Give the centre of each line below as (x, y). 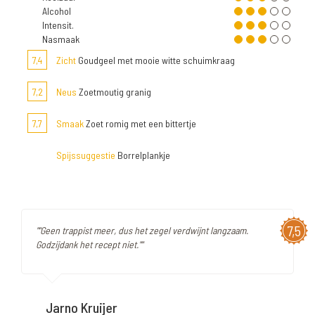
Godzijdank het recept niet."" (89, 245)
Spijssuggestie (86, 155)
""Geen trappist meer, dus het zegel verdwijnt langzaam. (142, 231)
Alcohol (57, 11)
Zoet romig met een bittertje (140, 124)
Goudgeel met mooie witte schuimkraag (155, 60)
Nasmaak (61, 39)
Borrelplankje (143, 155)
